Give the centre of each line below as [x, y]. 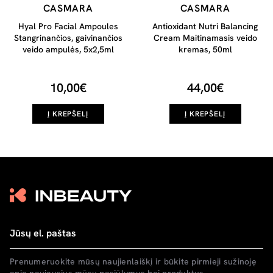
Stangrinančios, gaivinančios [68, 38]
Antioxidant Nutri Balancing [205, 26]
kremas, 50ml [205, 49]
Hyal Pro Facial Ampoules [68, 26]
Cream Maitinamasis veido [205, 38]
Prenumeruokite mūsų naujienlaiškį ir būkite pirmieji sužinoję [133, 261]
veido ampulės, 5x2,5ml [68, 49]
